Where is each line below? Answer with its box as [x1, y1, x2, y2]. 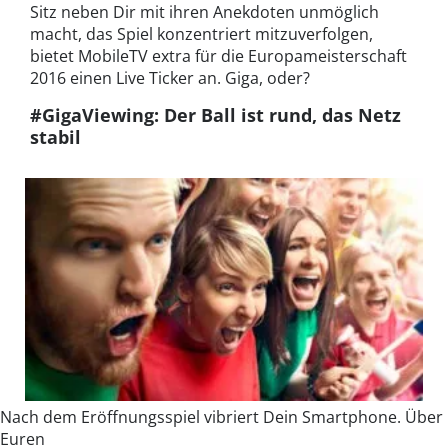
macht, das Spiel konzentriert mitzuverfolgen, [30, 22, 373, 45]
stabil [30, 124, 81, 149]
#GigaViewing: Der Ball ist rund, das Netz [30, 102, 401, 127]
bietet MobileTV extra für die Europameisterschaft [30, 44, 407, 67]
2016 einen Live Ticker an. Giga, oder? [30, 66, 310, 89]
